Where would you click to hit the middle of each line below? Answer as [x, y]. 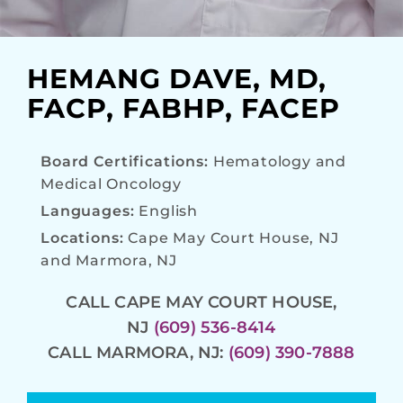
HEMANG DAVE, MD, [177, 78]
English [168, 210]
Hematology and [279, 161]
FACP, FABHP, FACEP [184, 108]
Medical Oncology [111, 184]
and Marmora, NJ [109, 260]
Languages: [90, 210]
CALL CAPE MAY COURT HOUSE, [201, 302]
